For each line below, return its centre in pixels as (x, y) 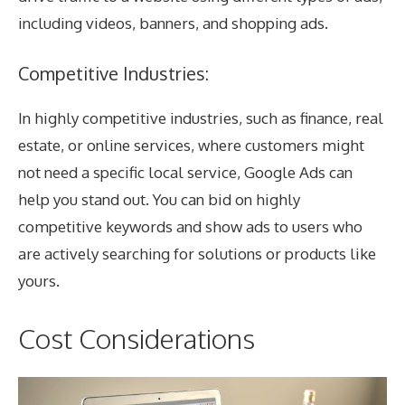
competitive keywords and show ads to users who (190, 227)
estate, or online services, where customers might (191, 146)
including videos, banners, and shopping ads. (173, 23)
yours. (39, 281)
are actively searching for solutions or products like (197, 254)
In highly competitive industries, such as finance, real (201, 118)
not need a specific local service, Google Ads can (185, 173)
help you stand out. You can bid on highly (159, 200)
